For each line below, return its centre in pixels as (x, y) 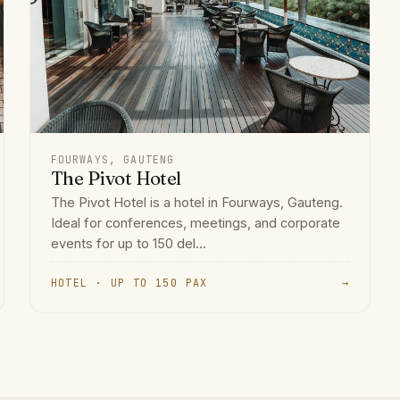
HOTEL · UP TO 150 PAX (129, 283)
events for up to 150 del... (128, 244)
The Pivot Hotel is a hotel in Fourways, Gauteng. (196, 203)
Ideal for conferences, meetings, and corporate (195, 224)
